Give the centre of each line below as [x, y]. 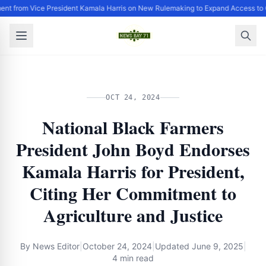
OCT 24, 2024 [133, 97]
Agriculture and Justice [133, 215]
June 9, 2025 [217, 246]
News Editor [56, 246]
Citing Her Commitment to [133, 193]
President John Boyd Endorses [133, 149]
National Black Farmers [133, 127]
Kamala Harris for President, [133, 171]
